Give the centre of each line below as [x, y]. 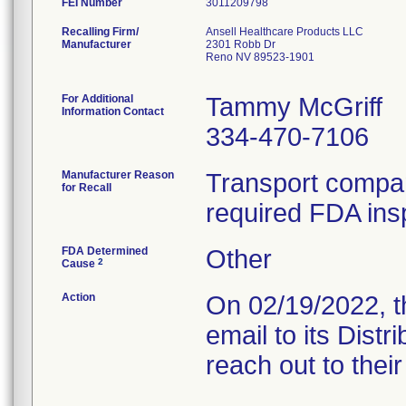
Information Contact [113, 111]
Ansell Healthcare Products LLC [285, 32]
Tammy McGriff [294, 107]
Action [78, 297]
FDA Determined [105, 251]
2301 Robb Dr [241, 44]
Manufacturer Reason [118, 175]
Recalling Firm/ [100, 32]
